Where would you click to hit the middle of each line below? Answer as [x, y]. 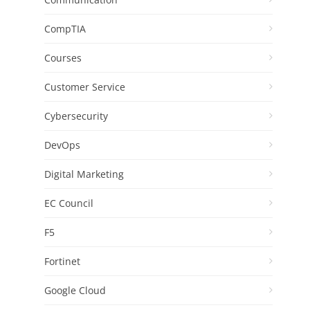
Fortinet [62, 261]
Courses [63, 57]
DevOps [62, 145]
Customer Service [85, 86]
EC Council [69, 203]
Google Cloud [75, 290]
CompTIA [65, 28]
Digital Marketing [84, 174]
